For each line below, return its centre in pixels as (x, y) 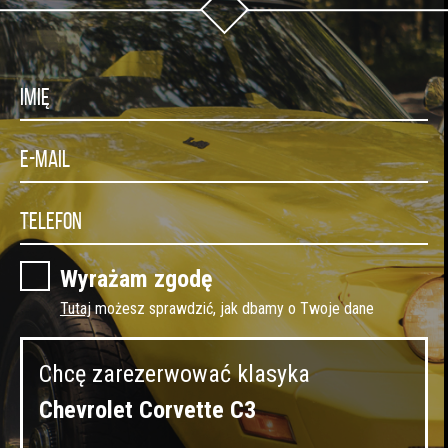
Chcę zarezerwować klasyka (174, 374)
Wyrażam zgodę (135, 279)
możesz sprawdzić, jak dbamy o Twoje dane (232, 308)
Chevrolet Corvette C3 (147, 410)
